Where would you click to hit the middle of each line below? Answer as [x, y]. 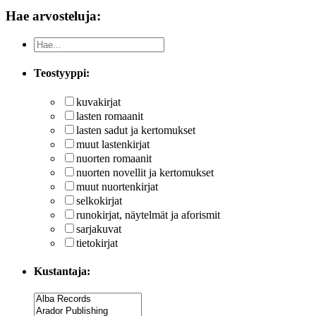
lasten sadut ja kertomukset [136, 130]
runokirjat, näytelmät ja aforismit [148, 215]
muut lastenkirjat [113, 145]
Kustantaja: [62, 271]
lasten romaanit [110, 116]
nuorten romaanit [114, 159]
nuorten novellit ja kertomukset [145, 173]
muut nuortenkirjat [117, 187]
